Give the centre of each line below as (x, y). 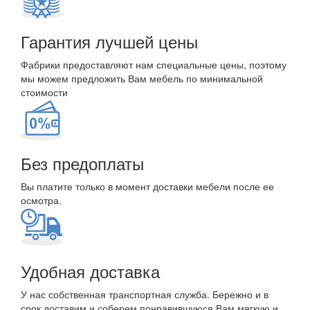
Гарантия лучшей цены (109, 41)
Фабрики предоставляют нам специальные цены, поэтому (154, 64)
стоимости (44, 92)
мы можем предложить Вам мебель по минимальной (142, 78)
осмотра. (41, 200)
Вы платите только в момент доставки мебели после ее (147, 186)
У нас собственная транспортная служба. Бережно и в (145, 294)
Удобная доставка (90, 271)
